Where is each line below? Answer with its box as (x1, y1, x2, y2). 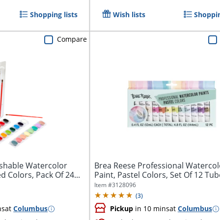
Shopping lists (29, 10, 78, 20)
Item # (94, 181, 112, 190)
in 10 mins (133, 204, 169, 214)
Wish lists (112, 10, 145, 20)
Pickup (110, 204, 133, 214)
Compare (56, 34, 87, 44)
